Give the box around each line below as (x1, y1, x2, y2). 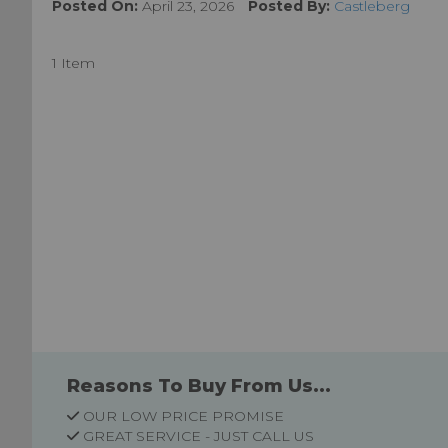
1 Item (52, 54, 95, 73)
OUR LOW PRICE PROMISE (83, 407, 284, 425)
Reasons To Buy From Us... (67, 375, 331, 397)
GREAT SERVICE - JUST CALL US (83, 427, 314, 445)
